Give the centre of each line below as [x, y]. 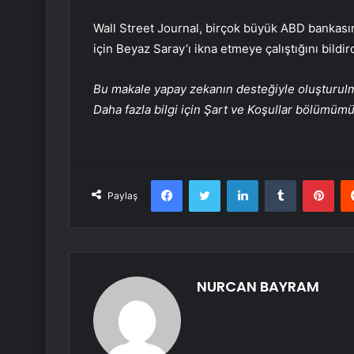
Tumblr [312, 180]
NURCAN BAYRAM [258, 287]
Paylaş [122, 196]
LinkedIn [278, 180]
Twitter [237, 180]
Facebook [206, 180]
